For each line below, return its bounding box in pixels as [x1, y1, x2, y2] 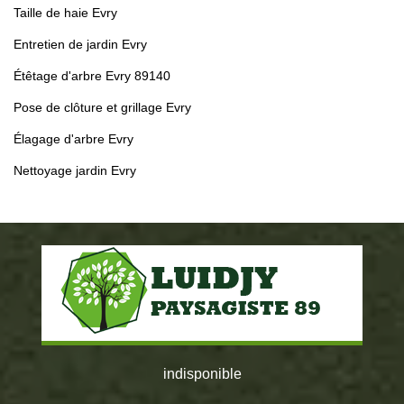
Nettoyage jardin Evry [14, 163, 136, 179]
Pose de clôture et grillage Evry [14, 100, 191, 115]
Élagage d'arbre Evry [14, 132, 133, 147]
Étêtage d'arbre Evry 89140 [14, 69, 170, 84]
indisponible [162, 366, 242, 382]
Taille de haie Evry [14, 5, 117, 21]
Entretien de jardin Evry [14, 37, 147, 52]
